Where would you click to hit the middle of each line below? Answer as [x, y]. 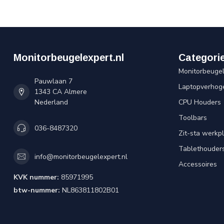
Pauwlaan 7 [53, 81]
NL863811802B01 [89, 190]
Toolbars [193, 118]
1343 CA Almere [61, 92]
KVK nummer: [36, 177]
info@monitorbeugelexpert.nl [81, 156]
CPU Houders [200, 102]
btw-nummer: [37, 190]
